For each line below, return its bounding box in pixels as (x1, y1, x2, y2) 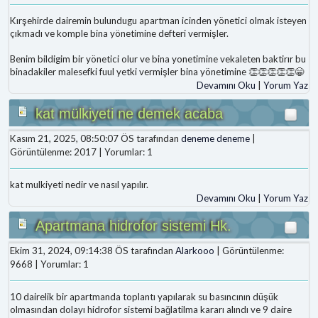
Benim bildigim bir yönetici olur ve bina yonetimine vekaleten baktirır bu (10, 53, 306, 65)
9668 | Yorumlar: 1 (10, 258, 89, 270)
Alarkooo (175, 245, 214, 257)
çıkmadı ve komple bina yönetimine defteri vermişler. (10, 27, 229, 39)
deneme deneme (181, 132, 250, 144)
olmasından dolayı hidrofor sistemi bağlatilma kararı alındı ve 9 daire (10, 304, 292, 316)
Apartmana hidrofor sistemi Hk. (35, 218, 231, 234)
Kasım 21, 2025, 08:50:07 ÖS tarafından (10, 132, 181, 144)
